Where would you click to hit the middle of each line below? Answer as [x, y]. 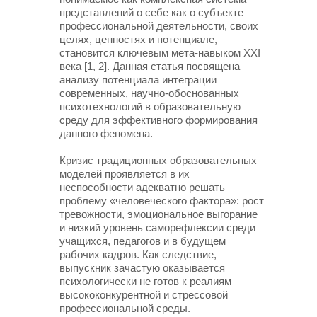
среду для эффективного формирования [158, 120]
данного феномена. [106, 133]
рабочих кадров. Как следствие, [138, 254]
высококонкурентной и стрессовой [144, 295]
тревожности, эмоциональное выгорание [158, 214]
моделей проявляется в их [125, 174]
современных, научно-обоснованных [149, 93]
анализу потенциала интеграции [138, 80]
